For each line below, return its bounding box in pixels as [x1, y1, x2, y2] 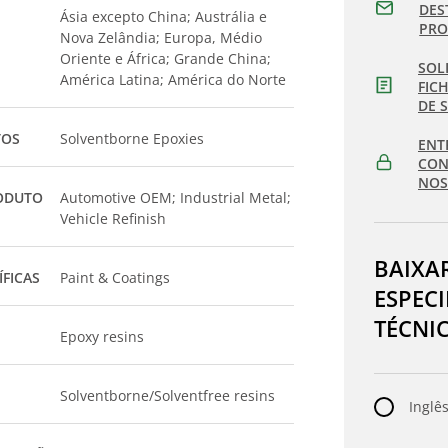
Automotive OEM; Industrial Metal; [60, 188, 292, 207]
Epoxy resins [60, 327, 145, 346]
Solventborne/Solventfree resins [60, 386, 276, 405]
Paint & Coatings [60, 268, 171, 287]
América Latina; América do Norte [60, 70, 287, 89]
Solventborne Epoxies [60, 129, 205, 148]
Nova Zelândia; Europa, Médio [60, 28, 263, 47]
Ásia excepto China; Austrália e [60, 7, 268, 26]
